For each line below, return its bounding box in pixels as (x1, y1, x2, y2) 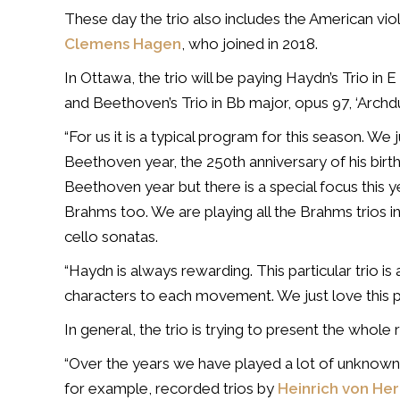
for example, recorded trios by (64, 379, 278, 397)
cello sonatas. (64, 228, 158, 246)
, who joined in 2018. (181, 35, 318, 53)
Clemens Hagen (64, 35, 181, 53)
